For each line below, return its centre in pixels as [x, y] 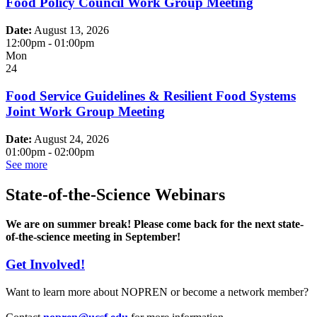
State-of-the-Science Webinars [115, 194]
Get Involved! [45, 265]
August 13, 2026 [71, 30]
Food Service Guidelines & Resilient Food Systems [151, 96]
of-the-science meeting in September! [93, 237]
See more [27, 164]
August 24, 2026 [71, 139]
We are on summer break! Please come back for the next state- [155, 224]
